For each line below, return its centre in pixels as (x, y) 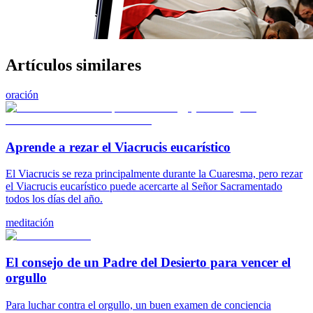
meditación (30, 223)
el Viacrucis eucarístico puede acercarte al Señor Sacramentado (144, 187)
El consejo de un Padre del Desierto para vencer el (148, 263)
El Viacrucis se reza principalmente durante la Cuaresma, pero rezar (154, 174)
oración (22, 95)
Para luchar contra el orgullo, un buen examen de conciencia (138, 305)
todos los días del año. (54, 199)
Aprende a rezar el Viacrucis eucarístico (118, 147)
